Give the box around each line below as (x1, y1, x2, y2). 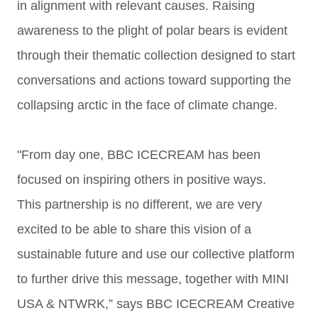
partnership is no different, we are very (45, 197, 262, 212)
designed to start (201, 48, 295, 62)
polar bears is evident (163, 23, 287, 38)
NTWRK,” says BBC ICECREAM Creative (58, 297, 295, 311)
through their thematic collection (17, 48, 201, 62)
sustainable (17, 247, 85, 261)
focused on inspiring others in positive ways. (17, 172, 266, 187)
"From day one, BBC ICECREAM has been (17, 148, 261, 162)
